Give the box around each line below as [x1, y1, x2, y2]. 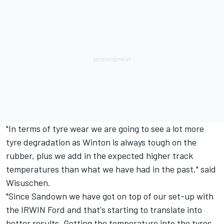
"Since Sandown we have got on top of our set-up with [6, 190, 213, 202]
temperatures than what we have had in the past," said [6, 163, 216, 175]
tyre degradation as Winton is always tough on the [6, 136, 196, 148]
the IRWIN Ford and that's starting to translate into [6, 204, 202, 215]
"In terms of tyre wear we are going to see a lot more [6, 123, 204, 134]
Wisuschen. [6, 177, 50, 188]
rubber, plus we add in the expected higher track [6, 150, 193, 161]
